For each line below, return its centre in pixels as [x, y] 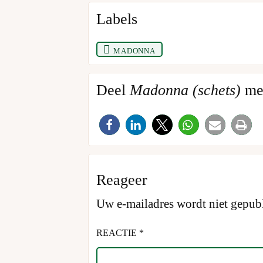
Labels [117, 19]
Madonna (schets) [185, 90]
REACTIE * [120, 233]
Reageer [122, 180]
